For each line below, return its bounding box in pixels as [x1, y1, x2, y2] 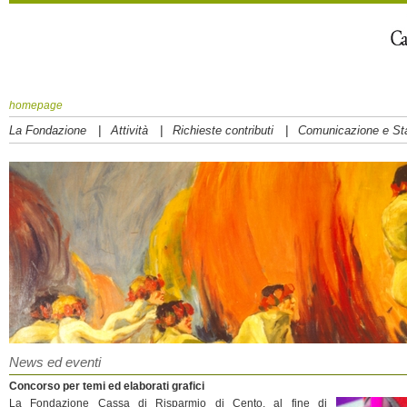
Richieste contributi [173, 124, 273, 137]
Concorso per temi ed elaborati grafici [9, 380, 204, 392]
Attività [111, 124, 148, 137]
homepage [9, 99, 63, 112]
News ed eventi [9, 354, 101, 370]
